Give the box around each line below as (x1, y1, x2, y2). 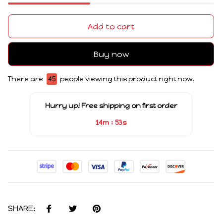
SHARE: (8, 204, 35, 214)
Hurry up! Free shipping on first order (45, 102, 177, 111)
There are (8, 75, 45, 84)
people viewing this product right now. (58, 75, 195, 84)
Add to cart (87, 21, 135, 31)
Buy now (93, 49, 129, 59)
